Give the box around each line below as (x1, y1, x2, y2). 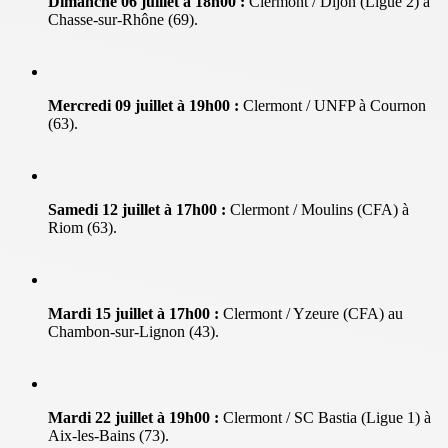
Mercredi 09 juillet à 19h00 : (48, 96, 239, 114)
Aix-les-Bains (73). (48, 426, 169, 444)
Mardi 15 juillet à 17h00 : (48, 304, 219, 322)
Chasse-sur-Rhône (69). (48, 10, 198, 28)
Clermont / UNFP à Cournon (239, 96, 426, 114)
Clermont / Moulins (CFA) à (226, 200, 409, 218)
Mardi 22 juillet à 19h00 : (48, 408, 219, 426)
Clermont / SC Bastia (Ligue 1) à (219, 408, 431, 426)
